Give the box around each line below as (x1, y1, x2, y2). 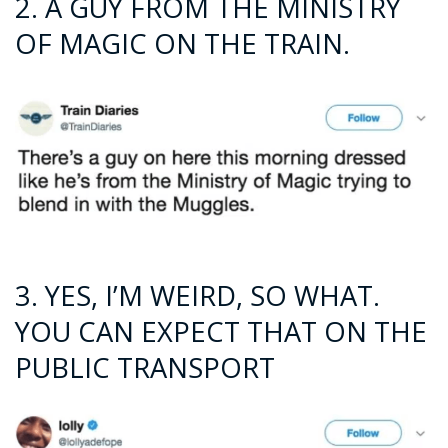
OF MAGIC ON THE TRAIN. (15, 25, 350, 63)
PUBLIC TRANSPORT (15, 349, 275, 387)
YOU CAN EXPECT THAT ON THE (15, 313, 427, 351)
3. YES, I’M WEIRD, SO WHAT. (15, 277, 380, 315)
